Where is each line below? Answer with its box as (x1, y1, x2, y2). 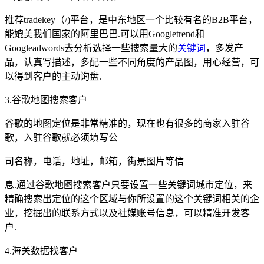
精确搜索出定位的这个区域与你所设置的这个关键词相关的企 (5, 194, 259, 204)
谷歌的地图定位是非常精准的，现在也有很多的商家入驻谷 (5, 118, 250, 129)
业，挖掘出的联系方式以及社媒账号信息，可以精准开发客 (5, 208, 250, 219)
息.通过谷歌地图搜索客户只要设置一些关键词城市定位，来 (5, 180, 252, 190)
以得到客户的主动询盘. (5, 71, 101, 82)
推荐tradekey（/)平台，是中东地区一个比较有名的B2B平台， (5, 15, 258, 25)
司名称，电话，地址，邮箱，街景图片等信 (5, 156, 184, 167)
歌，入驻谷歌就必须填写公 (5, 133, 118, 143)
